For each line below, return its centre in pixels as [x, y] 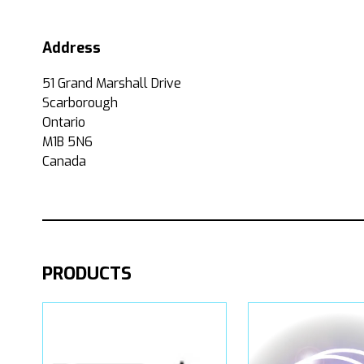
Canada [64, 161]
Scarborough [80, 102]
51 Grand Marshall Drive [112, 83]
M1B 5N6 [67, 141]
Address [71, 48]
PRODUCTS [87, 273]
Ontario [64, 122]
